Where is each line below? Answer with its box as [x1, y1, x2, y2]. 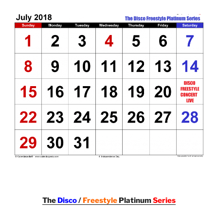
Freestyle [83, 196, 117, 205]
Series [153, 196, 176, 205]
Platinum [117, 196, 153, 205]
